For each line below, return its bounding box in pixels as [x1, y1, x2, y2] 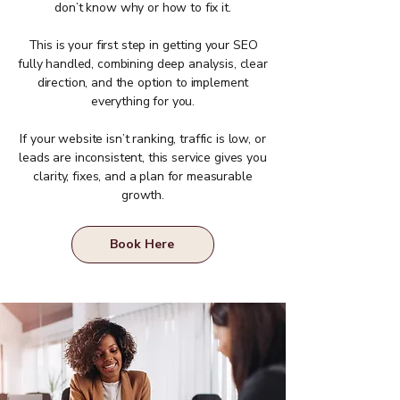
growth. [121, 186, 165, 204]
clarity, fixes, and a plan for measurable [33, 167, 253, 185]
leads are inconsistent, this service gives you [19, 148, 267, 166]
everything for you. [90, 92, 196, 110]
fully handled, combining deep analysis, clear [18, 54, 268, 72]
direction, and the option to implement [37, 73, 249, 91]
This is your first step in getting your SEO [28, 36, 258, 54]
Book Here [110, 236, 174, 254]
